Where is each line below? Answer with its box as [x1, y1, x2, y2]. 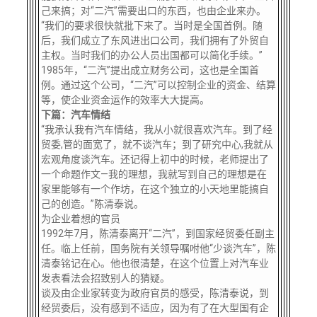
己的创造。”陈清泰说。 [40, 198, 144, 209]
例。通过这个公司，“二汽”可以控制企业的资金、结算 [40, 79, 276, 91]
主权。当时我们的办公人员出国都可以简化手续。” [40, 50, 263, 61]
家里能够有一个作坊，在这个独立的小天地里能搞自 [40, 183, 269, 195]
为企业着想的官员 [40, 214, 120, 224]
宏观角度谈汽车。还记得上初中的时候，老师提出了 [40, 154, 269, 165]
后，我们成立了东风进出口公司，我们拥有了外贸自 [40, 35, 269, 46]
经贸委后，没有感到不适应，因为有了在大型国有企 [40, 302, 269, 313]
